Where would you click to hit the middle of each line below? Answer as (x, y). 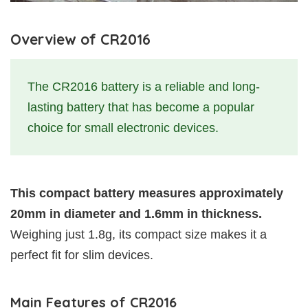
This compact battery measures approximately (147, 193)
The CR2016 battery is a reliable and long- (144, 86)
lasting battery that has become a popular (141, 107)
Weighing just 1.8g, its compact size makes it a (139, 234)
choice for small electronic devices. (123, 128)
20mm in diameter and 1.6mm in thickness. (136, 213)
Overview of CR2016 (80, 39)
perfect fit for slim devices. (82, 255)
